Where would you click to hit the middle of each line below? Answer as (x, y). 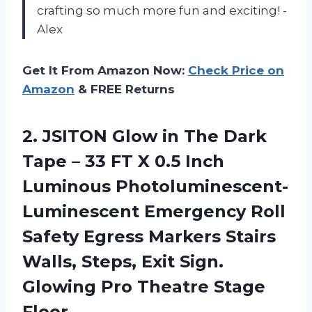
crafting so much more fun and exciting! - (162, 11)
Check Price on (236, 71)
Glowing (62, 287)
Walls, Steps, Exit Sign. (123, 262)
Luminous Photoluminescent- (155, 187)
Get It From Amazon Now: (105, 71)
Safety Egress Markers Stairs (149, 237)
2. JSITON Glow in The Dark (145, 136)
